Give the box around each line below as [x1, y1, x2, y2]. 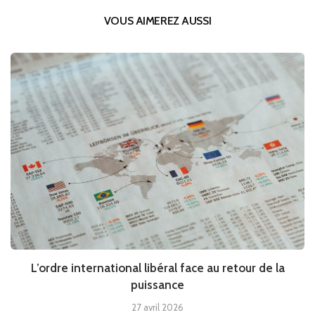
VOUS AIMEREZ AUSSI [103, 14, 212, 28]
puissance [131, 278, 184, 292]
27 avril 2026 [131, 302, 184, 314]
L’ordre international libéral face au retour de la [30, 261, 285, 276]
